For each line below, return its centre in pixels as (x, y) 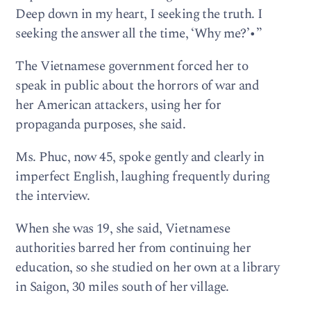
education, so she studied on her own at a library (148, 268)
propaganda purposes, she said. (101, 124)
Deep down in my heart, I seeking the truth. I (139, 14)
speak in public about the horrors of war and (137, 85)
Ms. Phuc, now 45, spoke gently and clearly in (140, 158)
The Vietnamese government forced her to (132, 66)
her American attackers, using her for (118, 105)
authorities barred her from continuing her (133, 249)
